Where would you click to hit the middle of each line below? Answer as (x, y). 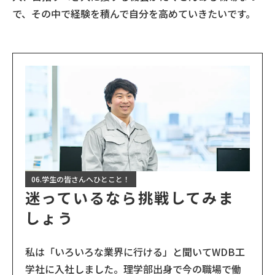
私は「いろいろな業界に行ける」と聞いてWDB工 (135, 252)
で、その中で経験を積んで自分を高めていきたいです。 (134, 14)
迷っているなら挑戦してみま (130, 198)
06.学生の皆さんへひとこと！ (81, 179)
